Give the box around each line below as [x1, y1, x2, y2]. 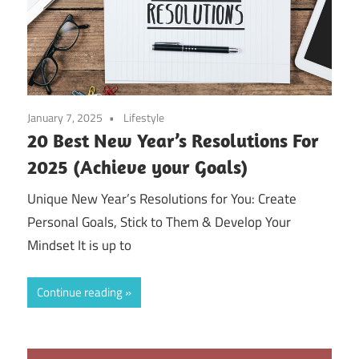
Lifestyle [123, 109, 164, 127]
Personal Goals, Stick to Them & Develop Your [27, 211, 291, 232]
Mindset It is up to [27, 234, 131, 256]
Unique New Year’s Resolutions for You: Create [27, 188, 296, 209]
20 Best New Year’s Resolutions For [27, 128, 319, 153]
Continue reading [37, 283, 123, 302]
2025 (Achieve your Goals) [27, 155, 248, 179]
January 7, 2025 [27, 109, 103, 127]
